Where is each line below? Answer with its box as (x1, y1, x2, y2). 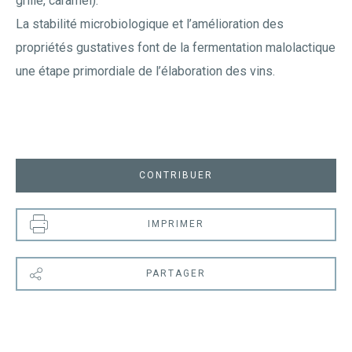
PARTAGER (146, 267, 206, 279)
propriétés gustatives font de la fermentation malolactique (16, 40, 335, 55)
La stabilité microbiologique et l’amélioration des (16, 16, 284, 31)
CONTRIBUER (139, 169, 213, 181)
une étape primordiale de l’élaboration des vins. (16, 64, 275, 79)
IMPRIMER (148, 218, 204, 230)
